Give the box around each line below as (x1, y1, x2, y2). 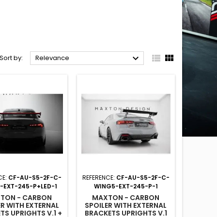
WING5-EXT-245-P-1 (93, 182, 158, 190)
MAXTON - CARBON (92, 192, 160, 202)
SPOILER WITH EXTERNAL (85, 200, 167, 210)
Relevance (35, 53, 69, 62)
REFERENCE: (82, 173, 116, 182)
